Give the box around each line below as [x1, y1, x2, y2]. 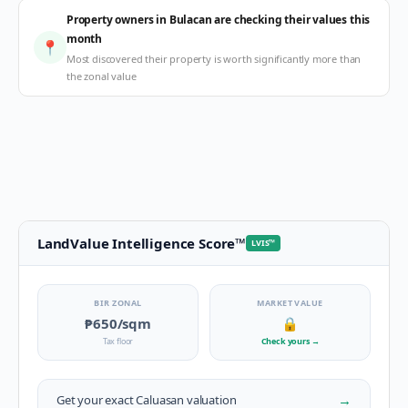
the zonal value [66, 69, 137, 83]
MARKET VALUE [257, 297, 323, 309]
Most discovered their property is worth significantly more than [66, 52, 362, 66]
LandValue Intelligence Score [37, 234, 236, 252]
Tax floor [102, 335, 134, 347]
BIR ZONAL [94, 297, 142, 309]
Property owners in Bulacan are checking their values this [66, 12, 371, 27]
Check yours [260, 335, 311, 347]
